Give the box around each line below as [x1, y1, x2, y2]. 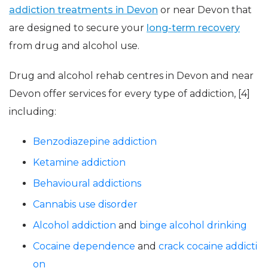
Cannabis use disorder [33, 199, 138, 210]
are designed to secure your [9, 22, 147, 33]
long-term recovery [147, 22, 240, 33]
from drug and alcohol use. [9, 40, 139, 51]
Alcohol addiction [33, 220, 116, 231]
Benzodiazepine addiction [33, 136, 157, 147]
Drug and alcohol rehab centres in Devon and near [9, 70, 254, 81]
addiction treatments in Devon [9, 4, 158, 16]
